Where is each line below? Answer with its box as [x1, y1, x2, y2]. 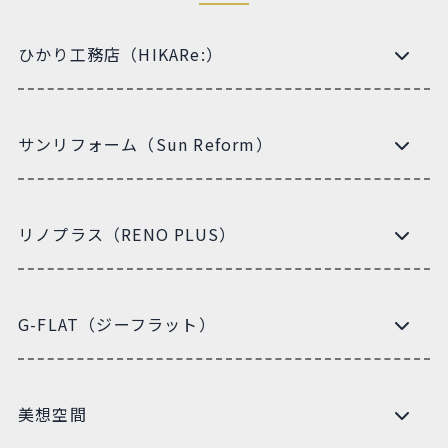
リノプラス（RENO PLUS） [17, 221, 237, 246]
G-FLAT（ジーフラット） [17, 311, 216, 336]
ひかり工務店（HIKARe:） [17, 41, 223, 66]
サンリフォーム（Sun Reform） [17, 131, 273, 156]
